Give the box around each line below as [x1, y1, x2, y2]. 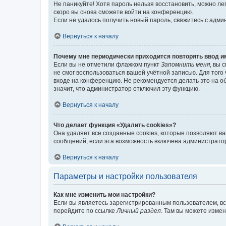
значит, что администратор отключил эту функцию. [53, 85, 200, 92]
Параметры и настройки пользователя [53, 172, 197, 181]
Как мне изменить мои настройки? [53, 191, 155, 198]
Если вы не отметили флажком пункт [53, 61, 161, 68]
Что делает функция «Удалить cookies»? [53, 121, 176, 129]
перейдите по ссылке [53, 207, 117, 214]
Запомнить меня [161, 61, 210, 68]
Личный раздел [117, 207, 161, 214]
